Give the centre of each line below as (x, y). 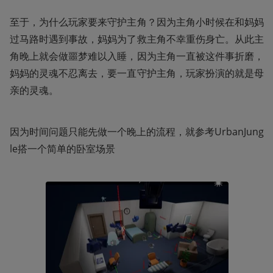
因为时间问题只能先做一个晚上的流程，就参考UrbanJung (137, 132)
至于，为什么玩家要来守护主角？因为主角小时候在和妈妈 (137, 22)
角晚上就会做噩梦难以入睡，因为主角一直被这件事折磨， (137, 56)
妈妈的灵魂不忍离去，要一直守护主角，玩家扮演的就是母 (137, 73)
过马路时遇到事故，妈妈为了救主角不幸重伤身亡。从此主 (137, 39)
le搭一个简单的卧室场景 (62, 149)
